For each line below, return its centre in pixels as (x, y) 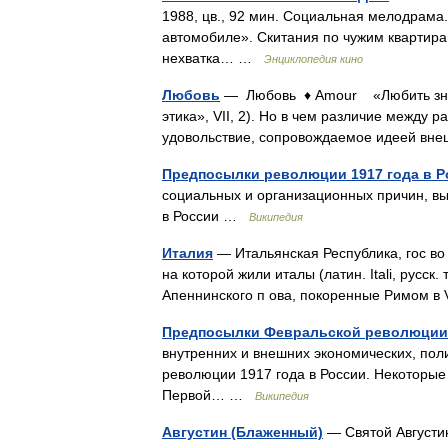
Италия (187, 253)
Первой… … (208, 395)
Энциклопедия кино (313, 59)
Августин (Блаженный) (242, 432)
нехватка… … (213, 58)
